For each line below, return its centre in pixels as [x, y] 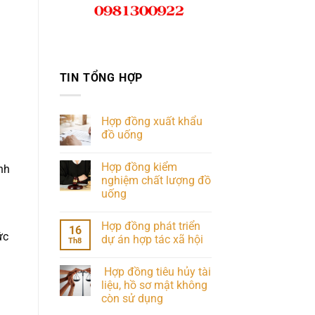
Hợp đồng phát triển [150, 226]
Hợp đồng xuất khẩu [152, 121]
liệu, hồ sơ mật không [154, 285]
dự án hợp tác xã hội [152, 239]
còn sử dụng [132, 298]
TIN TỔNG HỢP [101, 78]
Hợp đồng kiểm [139, 167]
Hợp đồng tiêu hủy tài [156, 271]
